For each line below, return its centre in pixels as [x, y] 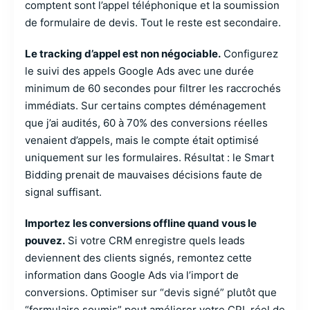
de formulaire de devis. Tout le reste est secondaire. [153, 22]
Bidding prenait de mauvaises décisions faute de [144, 175]
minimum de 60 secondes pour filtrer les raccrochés [153, 88]
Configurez [249, 54]
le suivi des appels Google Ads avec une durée [139, 71]
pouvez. [45, 240]
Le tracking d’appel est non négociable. [123, 54]
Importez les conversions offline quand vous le [141, 223]
